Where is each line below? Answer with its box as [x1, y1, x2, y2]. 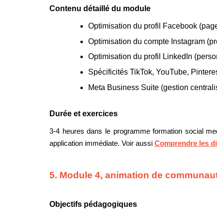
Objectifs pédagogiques [49, 200, 137, 208]
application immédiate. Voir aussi [49, 139, 155, 148]
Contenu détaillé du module [49, 4, 151, 13]
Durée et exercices [49, 109, 118, 118]
